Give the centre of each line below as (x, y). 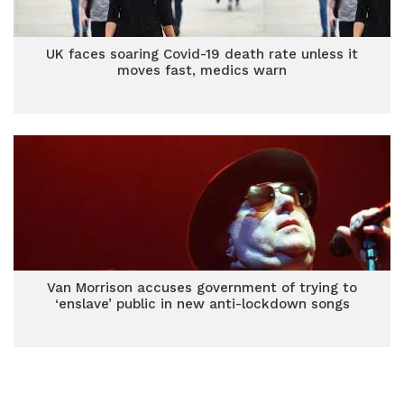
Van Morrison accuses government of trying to (202, 288)
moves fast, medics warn (202, 70)
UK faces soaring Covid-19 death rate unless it (202, 54)
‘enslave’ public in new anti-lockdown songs (202, 304)
